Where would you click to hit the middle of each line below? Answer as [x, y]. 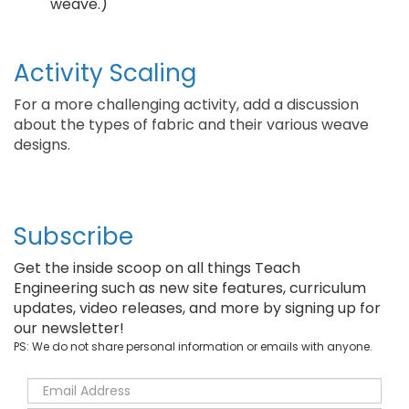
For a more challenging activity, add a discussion [186, 105]
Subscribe [73, 236]
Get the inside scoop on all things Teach [157, 268]
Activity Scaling [105, 73]
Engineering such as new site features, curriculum [190, 288]
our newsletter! [69, 328]
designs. [42, 145]
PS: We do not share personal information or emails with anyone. [193, 346]
